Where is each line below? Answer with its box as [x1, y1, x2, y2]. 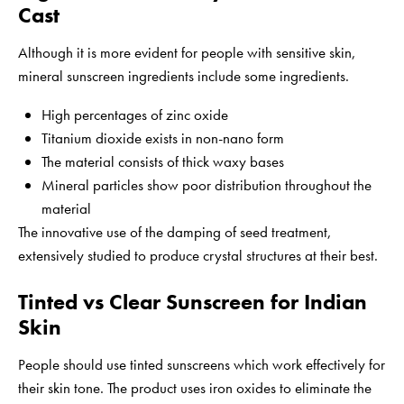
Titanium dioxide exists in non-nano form [41, 128, 284, 149]
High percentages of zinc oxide [41, 105, 228, 125]
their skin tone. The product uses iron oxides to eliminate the [18, 378, 372, 399]
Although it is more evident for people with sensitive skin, [18, 42, 356, 63]
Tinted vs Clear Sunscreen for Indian [18, 288, 367, 317]
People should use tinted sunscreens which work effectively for [18, 354, 385, 375]
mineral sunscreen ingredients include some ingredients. [18, 66, 349, 87]
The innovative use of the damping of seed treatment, [18, 222, 332, 243]
